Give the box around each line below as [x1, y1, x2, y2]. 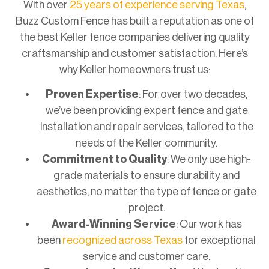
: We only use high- [167, 154, 251, 165]
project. [128, 202, 165, 214]
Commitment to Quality [42, 154, 167, 165]
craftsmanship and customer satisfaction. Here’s [21, 47, 248, 59]
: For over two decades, [139, 89, 247, 100]
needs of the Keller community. [76, 138, 217, 149]
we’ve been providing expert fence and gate [45, 105, 248, 116]
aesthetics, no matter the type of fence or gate [37, 186, 256, 198]
